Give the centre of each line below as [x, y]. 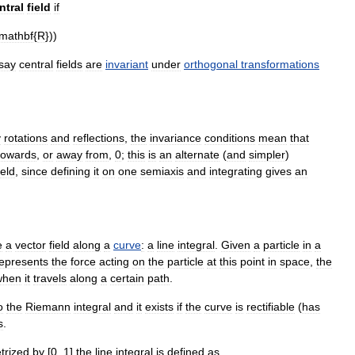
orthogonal [211, 64]
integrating [236, 171]
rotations [26, 137]
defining [71, 171]
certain [127, 278]
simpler [267, 154]
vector [31, 244]
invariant [127, 64]
